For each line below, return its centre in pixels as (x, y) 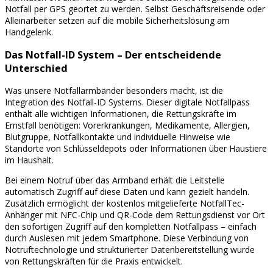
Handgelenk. (29, 32)
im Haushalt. (29, 160)
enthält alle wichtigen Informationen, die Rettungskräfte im (121, 114)
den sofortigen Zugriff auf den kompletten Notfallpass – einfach (131, 227)
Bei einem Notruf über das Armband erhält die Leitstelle (115, 180)
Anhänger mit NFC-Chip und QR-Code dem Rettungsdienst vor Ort (135, 215)
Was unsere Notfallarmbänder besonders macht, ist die (114, 91)
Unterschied (36, 68)
